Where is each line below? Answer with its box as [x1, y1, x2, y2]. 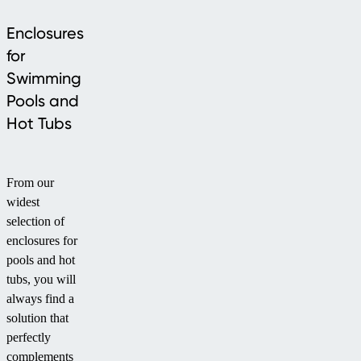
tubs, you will [6, 272, 76, 287]
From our [6, 176, 54, 190]
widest [6, 195, 39, 210]
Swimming [6, 68, 81, 89]
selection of [6, 214, 64, 229]
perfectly [6, 330, 51, 345]
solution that [6, 311, 68, 326]
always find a [6, 292, 74, 306]
